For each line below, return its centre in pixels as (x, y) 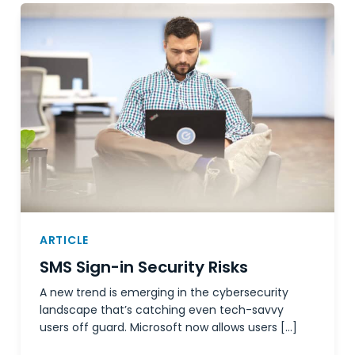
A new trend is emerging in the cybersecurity (164, 293)
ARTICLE (64, 240)
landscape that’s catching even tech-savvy (162, 310)
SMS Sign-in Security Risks (144, 267)
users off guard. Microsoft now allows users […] (168, 328)
